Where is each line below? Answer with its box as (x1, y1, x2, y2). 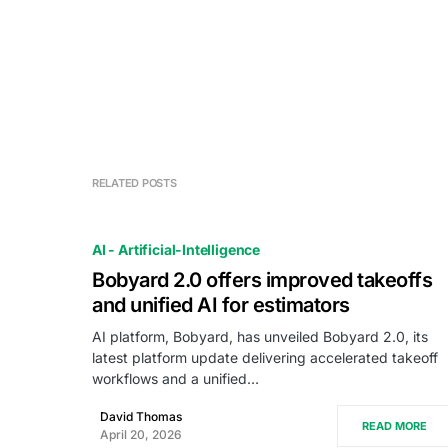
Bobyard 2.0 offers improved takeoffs (92, 268, 432, 292)
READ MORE (362, 419, 427, 433)
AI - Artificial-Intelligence (92, 241, 261, 258)
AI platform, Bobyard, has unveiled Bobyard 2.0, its (92, 328, 428, 345)
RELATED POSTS (92, 176, 177, 190)
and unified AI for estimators (92, 293, 350, 317)
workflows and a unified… (92, 370, 259, 387)
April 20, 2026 (100, 427, 182, 442)
